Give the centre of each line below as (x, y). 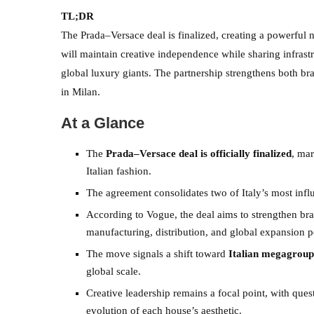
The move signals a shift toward (157, 253)
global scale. (114, 271)
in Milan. (81, 91)
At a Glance (103, 123)
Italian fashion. (119, 171)
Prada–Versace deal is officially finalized (199, 153)
